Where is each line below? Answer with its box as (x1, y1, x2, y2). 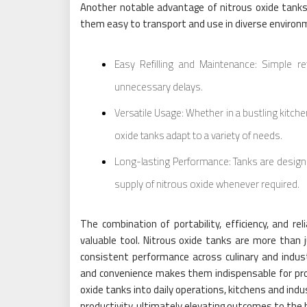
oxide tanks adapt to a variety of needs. (114, 127, 282, 143)
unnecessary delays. (114, 79, 203, 95)
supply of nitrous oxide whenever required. (114, 176, 299, 192)
